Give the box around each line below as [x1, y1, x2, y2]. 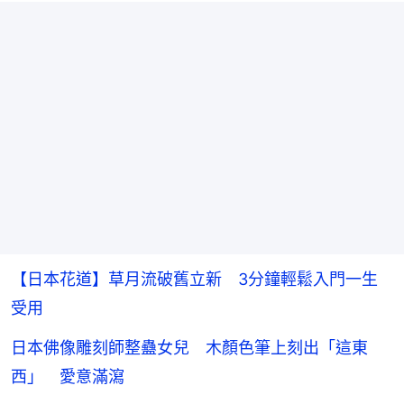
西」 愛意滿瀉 [11, 366, 124, 386]
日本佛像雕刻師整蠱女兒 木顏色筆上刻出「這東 [11, 337, 368, 357]
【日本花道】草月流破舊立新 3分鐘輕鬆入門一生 [11, 269, 378, 289]
